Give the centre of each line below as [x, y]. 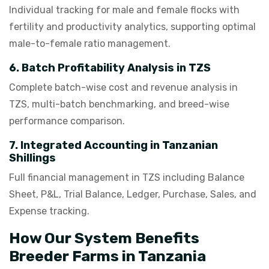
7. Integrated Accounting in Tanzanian [113, 145]
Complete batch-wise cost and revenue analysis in [123, 87]
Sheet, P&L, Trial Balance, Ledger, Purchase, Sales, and [133, 194]
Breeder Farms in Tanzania [107, 256]
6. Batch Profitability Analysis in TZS [110, 68]
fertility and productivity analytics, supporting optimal [132, 27]
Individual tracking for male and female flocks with [124, 10]
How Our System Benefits [104, 238]
